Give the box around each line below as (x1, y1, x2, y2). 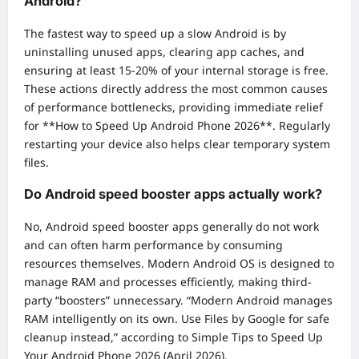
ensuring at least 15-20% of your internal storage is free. (24, 62, 329, 78)
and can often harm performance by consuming (24, 236, 283, 252)
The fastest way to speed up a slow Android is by (24, 25, 286, 41)
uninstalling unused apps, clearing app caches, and (24, 43, 305, 59)
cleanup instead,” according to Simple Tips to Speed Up (24, 329, 323, 345)
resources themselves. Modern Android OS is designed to (24, 255, 334, 271)
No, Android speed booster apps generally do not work (24, 218, 319, 234)
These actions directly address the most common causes (24, 80, 328, 96)
